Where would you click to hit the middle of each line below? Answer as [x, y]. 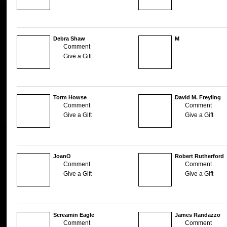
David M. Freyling [198, 97]
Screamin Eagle [73, 215]
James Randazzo [197, 215]
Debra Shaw [69, 38]
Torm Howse [70, 97]
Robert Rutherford [199, 156]
